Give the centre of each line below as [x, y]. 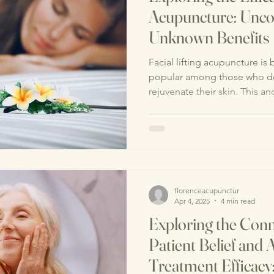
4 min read [238, 201]
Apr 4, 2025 [192, 201]
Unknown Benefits [209, 38]
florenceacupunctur [207, 190]
